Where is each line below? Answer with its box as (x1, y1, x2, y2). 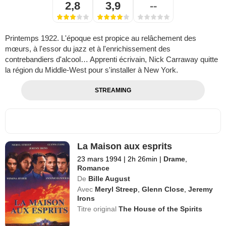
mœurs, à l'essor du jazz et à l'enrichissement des (5, 44, 171, 53)
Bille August (88, 174, 131, 183)
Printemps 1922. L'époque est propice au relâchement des (5, 33, 196, 42)
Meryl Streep (95, 185, 138, 193)
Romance (77, 163, 110, 172)
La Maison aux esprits (77, 141, 173, 151)
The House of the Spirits (119, 204, 203, 213)
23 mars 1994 (77, 154, 122, 163)
